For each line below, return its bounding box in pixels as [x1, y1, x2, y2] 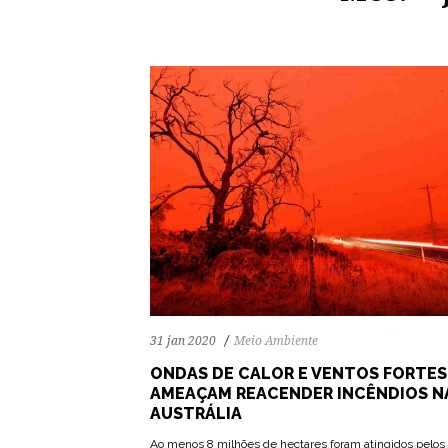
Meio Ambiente [234, 334, 318, 349]
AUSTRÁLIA [150, 404, 242, 424]
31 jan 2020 [150, 334, 216, 349]
